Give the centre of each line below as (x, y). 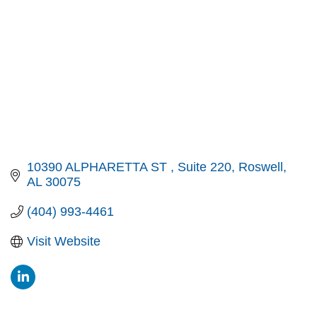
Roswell (260, 167)
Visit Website (63, 242)
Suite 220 (204, 167)
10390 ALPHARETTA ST (98, 167)
